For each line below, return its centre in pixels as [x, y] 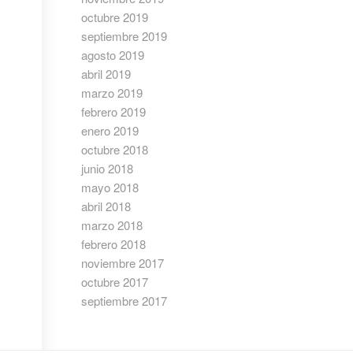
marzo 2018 [112, 225]
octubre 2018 [115, 149]
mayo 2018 [110, 187]
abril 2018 [106, 206]
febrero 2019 [114, 111]
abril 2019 [106, 74]
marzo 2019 [112, 93]
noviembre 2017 [123, 263]
